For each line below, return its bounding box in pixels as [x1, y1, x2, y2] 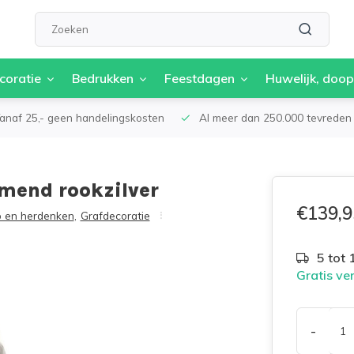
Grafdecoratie [80, 209, 150, 222]
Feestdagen [164, 70, 235, 86]
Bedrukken [72, 70, 134, 86]
